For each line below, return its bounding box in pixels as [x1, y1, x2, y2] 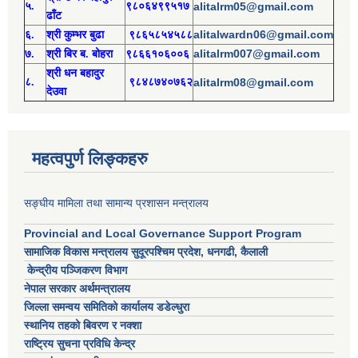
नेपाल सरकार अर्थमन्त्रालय [24, 281, 130, 295]
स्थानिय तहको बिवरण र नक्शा [24, 318, 141, 332]
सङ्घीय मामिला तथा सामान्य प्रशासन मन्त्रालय [24, 196, 209, 209]
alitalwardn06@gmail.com [193, 27, 333, 41]
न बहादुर [70, 66, 104, 79]
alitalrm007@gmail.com [193, 46, 320, 60]
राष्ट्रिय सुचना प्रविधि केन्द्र [24, 336, 135, 350]
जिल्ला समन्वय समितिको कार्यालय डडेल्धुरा [24, 300, 189, 313]
